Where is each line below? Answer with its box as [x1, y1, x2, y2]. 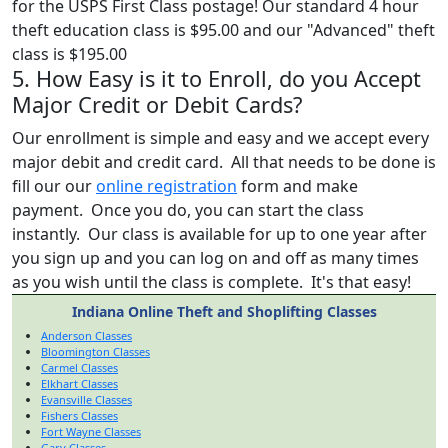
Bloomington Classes [41, 343, 150, 359]
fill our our [12, 174, 96, 197]
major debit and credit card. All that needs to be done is [12, 150, 436, 173]
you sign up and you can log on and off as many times [12, 246, 419, 269]
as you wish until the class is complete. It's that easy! [12, 270, 411, 293]
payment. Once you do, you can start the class [12, 198, 364, 221]
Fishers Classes [41, 407, 118, 423]
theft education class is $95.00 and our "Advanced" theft [12, 18, 435, 41]
